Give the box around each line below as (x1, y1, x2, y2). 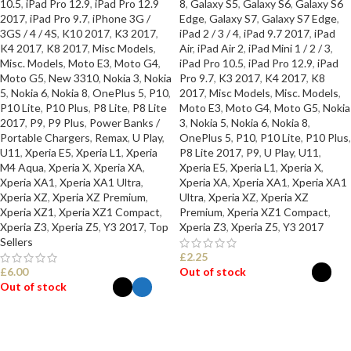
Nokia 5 (190, 116, 226, 129)
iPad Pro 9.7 (30, 12, 88, 25)
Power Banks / (89, 116, 160, 129)
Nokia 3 (103, 71, 139, 85)
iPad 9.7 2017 (244, 27, 309, 40)
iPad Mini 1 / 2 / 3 (248, 42, 331, 55)
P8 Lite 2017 (179, 146, 241, 159)
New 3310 (49, 71, 99, 85)
